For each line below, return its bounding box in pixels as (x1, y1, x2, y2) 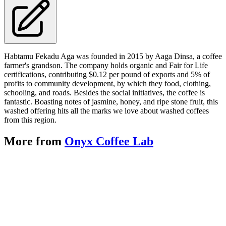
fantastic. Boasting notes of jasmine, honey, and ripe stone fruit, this (4, 97, 218, 106)
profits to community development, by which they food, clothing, (4, 79, 211, 88)
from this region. (4, 116, 56, 125)
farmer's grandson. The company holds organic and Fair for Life (4, 61, 208, 70)
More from (4, 135, 65, 148)
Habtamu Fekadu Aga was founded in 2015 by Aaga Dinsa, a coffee (4, 52, 222, 61)
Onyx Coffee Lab (65, 135, 153, 148)
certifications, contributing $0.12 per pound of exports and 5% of (4, 70, 210, 79)
